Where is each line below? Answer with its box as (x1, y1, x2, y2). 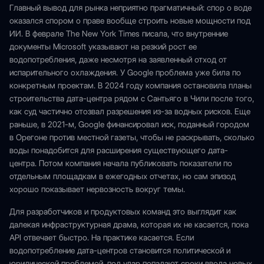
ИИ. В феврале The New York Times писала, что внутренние (9, 29, 228, 38)
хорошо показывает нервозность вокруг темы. (9, 184, 185, 194)
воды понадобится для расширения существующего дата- (9, 146, 228, 155)
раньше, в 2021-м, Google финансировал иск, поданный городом (9, 120, 249, 129)
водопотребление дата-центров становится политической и (9, 246, 230, 255)
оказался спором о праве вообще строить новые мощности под (9, 16, 250, 25)
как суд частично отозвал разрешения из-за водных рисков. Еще (9, 107, 250, 116)
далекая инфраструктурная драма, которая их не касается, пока (9, 220, 249, 229)
